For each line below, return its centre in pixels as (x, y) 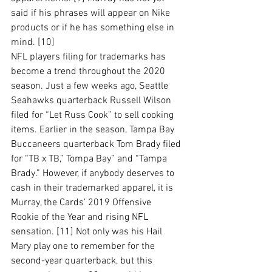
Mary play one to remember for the (84, 246)
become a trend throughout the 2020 (89, 72)
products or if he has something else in (94, 28)
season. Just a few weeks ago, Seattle (91, 86)
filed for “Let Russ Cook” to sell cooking (93, 115)
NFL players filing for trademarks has (90, 57)
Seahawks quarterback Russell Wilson (92, 101)
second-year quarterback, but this (83, 261)
